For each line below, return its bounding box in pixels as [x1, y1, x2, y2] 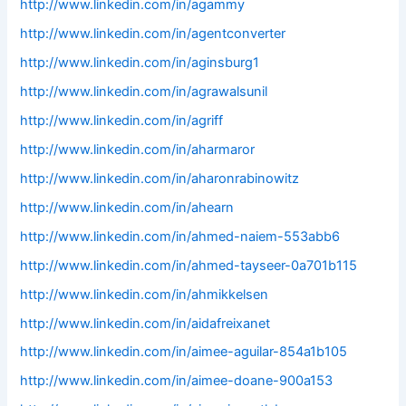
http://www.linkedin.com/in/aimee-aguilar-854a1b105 [20, 343, 348, 361]
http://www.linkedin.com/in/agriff [20, 111, 224, 129]
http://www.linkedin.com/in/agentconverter [20, 25, 286, 43]
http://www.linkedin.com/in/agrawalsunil [20, 83, 268, 101]
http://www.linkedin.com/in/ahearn [20, 198, 235, 216]
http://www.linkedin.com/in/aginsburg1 [20, 54, 260, 72]
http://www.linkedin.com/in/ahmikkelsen [20, 285, 269, 303]
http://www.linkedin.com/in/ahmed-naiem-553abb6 [20, 227, 341, 245]
